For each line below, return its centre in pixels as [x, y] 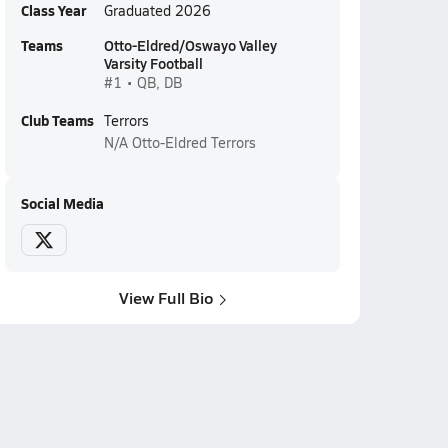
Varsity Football [153, 63]
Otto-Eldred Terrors [193, 142]
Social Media [62, 203]
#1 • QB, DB [142, 82]
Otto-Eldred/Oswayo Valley [190, 45]
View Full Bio [166, 297]
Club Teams [57, 120]
